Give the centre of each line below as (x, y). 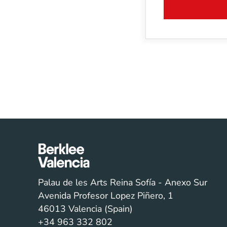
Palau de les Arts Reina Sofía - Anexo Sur (122, 182)
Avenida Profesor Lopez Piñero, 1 (105, 195)
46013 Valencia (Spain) (85, 209)
